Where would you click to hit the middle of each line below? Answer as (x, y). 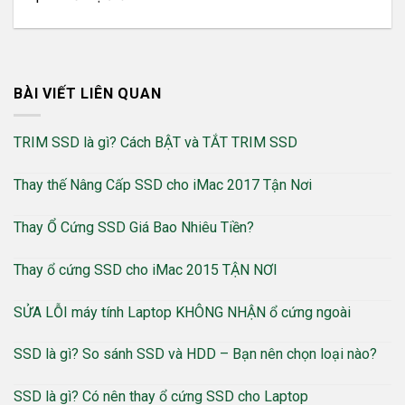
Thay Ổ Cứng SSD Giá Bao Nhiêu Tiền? (134, 227)
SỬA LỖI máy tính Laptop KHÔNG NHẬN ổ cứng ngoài (182, 312)
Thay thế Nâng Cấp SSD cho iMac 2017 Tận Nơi (163, 185)
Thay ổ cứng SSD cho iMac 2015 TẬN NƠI (146, 269)
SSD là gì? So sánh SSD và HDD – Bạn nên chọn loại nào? (195, 354)
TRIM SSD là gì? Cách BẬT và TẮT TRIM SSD (155, 143)
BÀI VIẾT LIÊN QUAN (88, 93)
